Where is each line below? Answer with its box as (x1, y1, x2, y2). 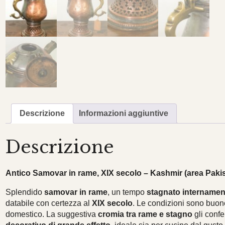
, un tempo (107, 187, 147, 196)
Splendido (6, 187, 45, 196)
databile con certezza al (6, 198, 92, 207)
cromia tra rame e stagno (98, 209, 193, 218)
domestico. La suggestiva (6, 209, 98, 218)
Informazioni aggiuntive (79, 109, 169, 118)
